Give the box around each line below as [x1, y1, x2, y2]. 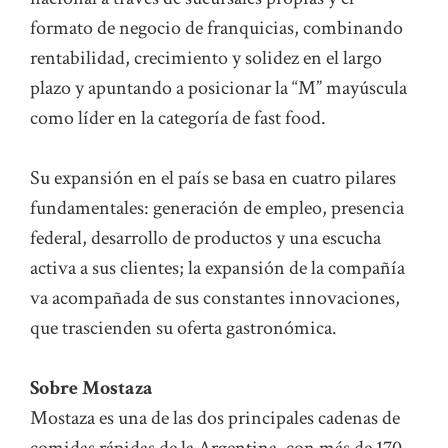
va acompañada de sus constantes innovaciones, [30, 285, 400, 312]
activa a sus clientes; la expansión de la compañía [30, 255, 405, 282]
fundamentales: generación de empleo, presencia [30, 195, 404, 222]
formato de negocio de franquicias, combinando [30, 15, 403, 42]
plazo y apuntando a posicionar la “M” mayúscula [30, 75, 407, 102]
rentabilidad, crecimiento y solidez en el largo [30, 45, 382, 72]
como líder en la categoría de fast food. [30, 105, 326, 132]
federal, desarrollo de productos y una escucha [30, 225, 381, 252]
